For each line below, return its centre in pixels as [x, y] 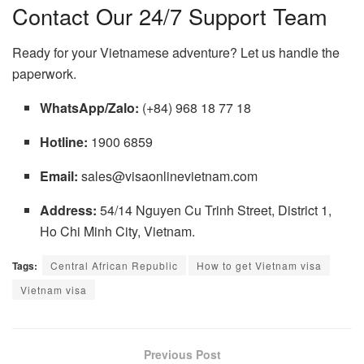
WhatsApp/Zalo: [90, 108]
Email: [59, 176]
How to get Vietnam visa [259, 266]
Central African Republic [114, 266]
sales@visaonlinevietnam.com [168, 176]
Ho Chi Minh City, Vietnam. [118, 232]
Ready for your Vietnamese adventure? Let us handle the [176, 53]
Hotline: [64, 142]
